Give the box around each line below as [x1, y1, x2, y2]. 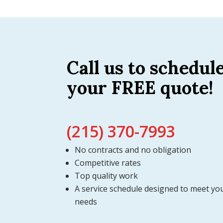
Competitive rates [75, 157, 141, 168]
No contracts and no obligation [75, 144, 192, 155]
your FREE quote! [67, 76, 214, 99]
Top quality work [75, 170, 138, 181]
